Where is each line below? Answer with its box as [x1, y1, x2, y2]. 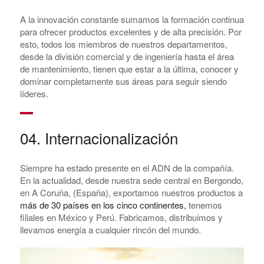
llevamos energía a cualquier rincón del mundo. [19, 223, 201, 236]
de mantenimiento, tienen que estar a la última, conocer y [19, 62, 239, 75]
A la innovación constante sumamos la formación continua [19, 13, 244, 26]
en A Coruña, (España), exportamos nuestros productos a [19, 186, 243, 199]
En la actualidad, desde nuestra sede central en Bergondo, [19, 174, 243, 187]
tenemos [186, 199, 222, 212]
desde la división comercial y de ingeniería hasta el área [19, 50, 234, 63]
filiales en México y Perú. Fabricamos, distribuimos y [19, 211, 223, 224]
